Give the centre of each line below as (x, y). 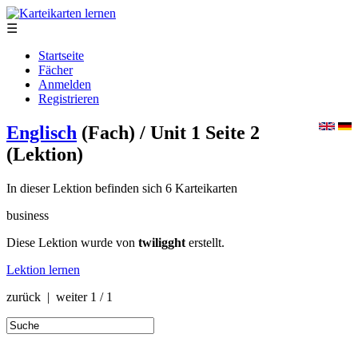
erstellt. (205, 242)
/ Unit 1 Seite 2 (197, 132)
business (28, 215)
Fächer (56, 70)
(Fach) (108, 132)
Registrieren (69, 99)
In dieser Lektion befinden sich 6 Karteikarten (122, 188)
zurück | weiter (48, 296)
